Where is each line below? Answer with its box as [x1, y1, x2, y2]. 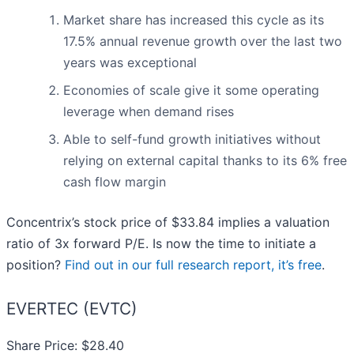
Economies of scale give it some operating [63, 82, 319, 99]
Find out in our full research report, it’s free [65, 257, 322, 273]
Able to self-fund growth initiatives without [63, 131, 321, 148]
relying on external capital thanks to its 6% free [63, 153, 347, 169]
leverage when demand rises [63, 104, 234, 120]
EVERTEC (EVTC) [6, 299, 137, 319]
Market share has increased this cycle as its [63, 12, 324, 28]
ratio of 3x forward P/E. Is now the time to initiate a [6, 235, 316, 252]
